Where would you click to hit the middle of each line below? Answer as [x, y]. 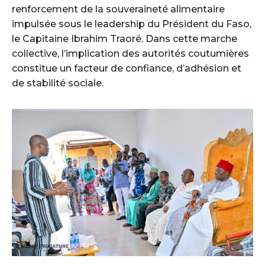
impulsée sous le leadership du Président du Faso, [132, 24]
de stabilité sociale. [58, 83]
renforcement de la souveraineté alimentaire [118, 9]
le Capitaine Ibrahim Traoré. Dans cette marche [125, 38]
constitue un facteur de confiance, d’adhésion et [127, 68]
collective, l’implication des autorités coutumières [130, 53]
